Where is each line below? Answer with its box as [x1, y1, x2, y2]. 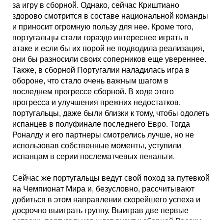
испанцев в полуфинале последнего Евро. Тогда [12, 120, 190, 128]
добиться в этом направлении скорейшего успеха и [12, 195, 200, 204]
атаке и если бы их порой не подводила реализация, [12, 44, 204, 53]
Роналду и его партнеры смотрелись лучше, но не [12, 131, 194, 139]
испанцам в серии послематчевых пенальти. [12, 152, 175, 161]
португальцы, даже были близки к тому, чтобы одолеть [12, 109, 209, 117]
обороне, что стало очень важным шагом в [12, 77, 168, 85]
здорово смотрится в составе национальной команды [12, 12, 208, 20]
